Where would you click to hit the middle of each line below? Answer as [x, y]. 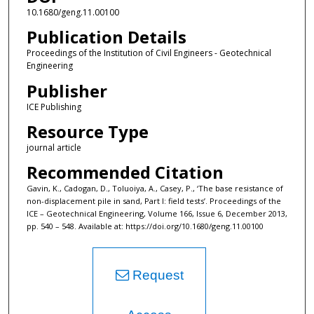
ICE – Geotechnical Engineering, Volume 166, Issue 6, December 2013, [157, 214]
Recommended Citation [125, 172]
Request [156, 275]
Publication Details [106, 37]
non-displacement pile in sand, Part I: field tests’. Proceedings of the [153, 201]
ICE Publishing [54, 107]
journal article [54, 147]
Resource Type [87, 131]
